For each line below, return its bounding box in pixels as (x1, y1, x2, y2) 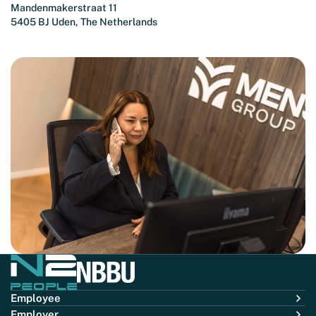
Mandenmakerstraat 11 (11, 2, 117, 14)
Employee (11, 292, 61, 305)
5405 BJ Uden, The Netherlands (11, 16, 157, 28)
